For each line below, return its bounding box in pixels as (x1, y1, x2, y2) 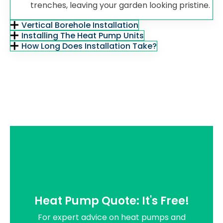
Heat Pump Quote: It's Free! (34, 193, 189, 209)
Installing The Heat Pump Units (21, 30, 144, 41)
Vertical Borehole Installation (21, 19, 139, 31)
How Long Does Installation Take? (21, 40, 157, 52)
